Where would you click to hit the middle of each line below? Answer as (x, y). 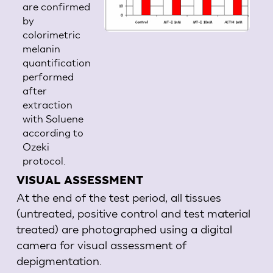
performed (48, 76)
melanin (42, 48)
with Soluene (53, 118)
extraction (48, 104)
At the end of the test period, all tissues (119, 197)
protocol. (44, 160)
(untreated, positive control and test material (133, 213)
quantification (57, 62)
